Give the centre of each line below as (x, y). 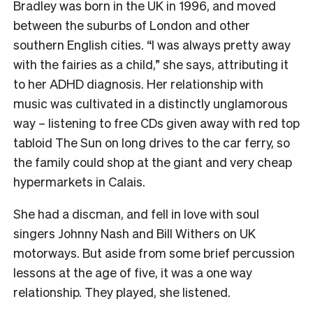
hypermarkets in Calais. (79, 181)
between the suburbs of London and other (132, 24)
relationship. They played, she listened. (123, 291)
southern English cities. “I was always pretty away (152, 44)
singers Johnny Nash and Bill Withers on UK (134, 233)
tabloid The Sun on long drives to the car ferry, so (152, 142)
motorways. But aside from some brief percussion (154, 252)
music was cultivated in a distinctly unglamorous (151, 103)
